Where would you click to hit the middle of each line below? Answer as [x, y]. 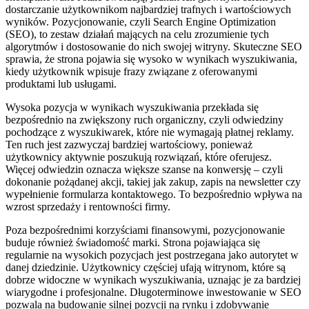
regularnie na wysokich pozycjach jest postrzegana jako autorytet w [152, 255]
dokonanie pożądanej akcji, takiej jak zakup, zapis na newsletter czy [153, 182]
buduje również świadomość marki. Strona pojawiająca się [133, 243]
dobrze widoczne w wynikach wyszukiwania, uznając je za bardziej [153, 280]
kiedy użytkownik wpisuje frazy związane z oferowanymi [131, 72]
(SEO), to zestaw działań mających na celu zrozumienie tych [137, 34]
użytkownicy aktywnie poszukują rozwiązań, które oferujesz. [139, 157]
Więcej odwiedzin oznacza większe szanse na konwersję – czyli [144, 170]
